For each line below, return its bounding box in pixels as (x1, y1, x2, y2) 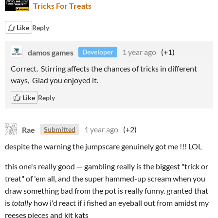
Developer (82, 48, 113, 56)
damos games (28, 47, 73, 56)
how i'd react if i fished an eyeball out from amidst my (32, 198, 209, 207)
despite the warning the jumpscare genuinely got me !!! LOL (5, 142, 202, 151)
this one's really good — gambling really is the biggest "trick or (5, 162, 208, 171)
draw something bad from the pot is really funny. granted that (5, 186, 208, 195)
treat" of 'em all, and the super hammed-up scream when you (5, 174, 205, 183)
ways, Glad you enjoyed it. (11, 75, 98, 85)
